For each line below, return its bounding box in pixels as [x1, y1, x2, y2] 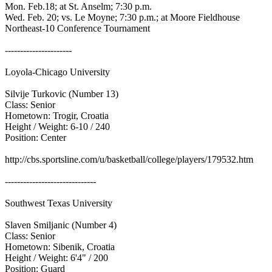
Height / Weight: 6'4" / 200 [5, 253, 110, 263]
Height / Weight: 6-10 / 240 [5, 121, 112, 132]
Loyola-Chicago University [5, 67, 112, 77]
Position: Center [5, 132, 69, 143]
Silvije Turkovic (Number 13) [5, 89, 121, 99]
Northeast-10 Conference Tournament [5, 23, 152, 33]
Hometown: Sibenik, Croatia [5, 242, 117, 252]
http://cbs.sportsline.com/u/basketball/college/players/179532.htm [5, 154, 256, 165]
